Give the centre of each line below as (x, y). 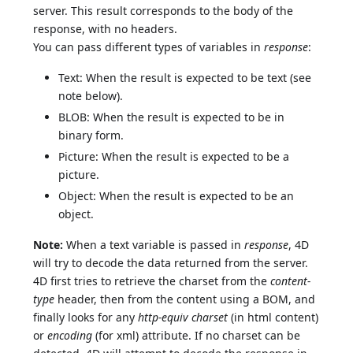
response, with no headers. (106, 28)
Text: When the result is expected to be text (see (185, 77)
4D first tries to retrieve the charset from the (152, 281)
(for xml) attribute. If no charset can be (197, 335)
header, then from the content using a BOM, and (185, 299)
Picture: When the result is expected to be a (174, 156)
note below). (91, 95)
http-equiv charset (183, 317)
